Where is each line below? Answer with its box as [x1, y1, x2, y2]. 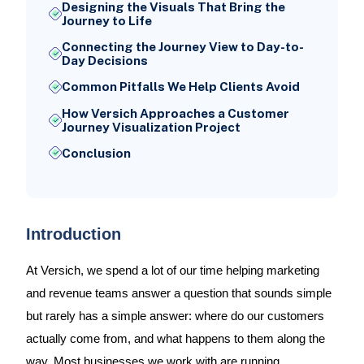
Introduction [25, 225, 121, 244]
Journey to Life [61, 14, 152, 28]
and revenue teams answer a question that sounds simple [25, 287, 331, 301]
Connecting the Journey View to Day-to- [61, 40, 304, 54]
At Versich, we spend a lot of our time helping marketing [25, 264, 319, 278]
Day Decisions [61, 54, 148, 68]
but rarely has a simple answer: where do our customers [25, 310, 324, 323]
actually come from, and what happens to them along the [25, 332, 325, 346]
